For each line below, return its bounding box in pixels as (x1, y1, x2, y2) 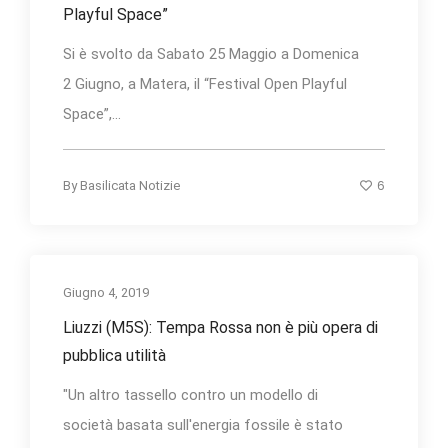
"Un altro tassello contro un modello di (63, 386, 318, 405)
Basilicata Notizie (80, 178, 180, 194)
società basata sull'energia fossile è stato (63, 416, 343, 435)
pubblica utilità (63, 346, 166, 366)
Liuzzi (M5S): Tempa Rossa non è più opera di (63, 318, 378, 338)
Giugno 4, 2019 (63, 285, 149, 301)
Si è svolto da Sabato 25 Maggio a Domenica (63, 45, 359, 64)
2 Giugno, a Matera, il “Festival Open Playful (63, 75, 347, 94)
